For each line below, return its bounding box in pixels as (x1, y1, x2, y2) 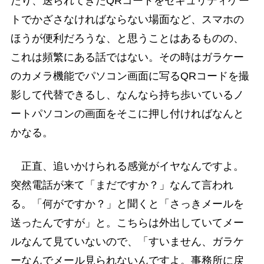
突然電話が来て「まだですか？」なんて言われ (10, 179, 233, 191)
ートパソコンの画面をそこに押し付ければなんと (10, 107, 244, 120)
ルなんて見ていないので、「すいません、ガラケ (10, 235, 244, 247)
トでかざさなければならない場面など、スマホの (10, 13, 244, 25)
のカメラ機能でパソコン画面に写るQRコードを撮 (10, 70, 249, 82)
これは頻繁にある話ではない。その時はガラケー (10, 51, 244, 63)
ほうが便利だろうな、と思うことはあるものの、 (10, 32, 244, 44)
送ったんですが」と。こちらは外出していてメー (10, 216, 244, 229)
